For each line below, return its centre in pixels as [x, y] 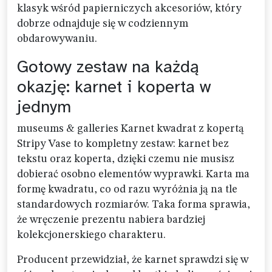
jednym [44, 107]
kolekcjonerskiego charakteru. [91, 235]
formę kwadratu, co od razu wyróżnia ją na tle [127, 190]
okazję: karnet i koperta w [114, 87]
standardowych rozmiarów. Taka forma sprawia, [134, 205]
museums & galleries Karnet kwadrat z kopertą [131, 129]
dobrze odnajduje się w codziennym [103, 24]
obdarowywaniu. [57, 39]
